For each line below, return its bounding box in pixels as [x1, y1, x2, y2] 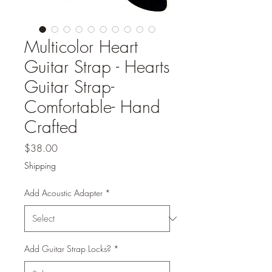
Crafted [24, 115, 78, 138]
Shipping [24, 160, 56, 171]
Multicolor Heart [24, 35, 138, 58]
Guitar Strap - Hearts [24, 55, 170, 78]
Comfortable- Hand [24, 95, 160, 118]
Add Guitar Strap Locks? [24, 243, 111, 254]
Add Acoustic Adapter [24, 187, 103, 199]
